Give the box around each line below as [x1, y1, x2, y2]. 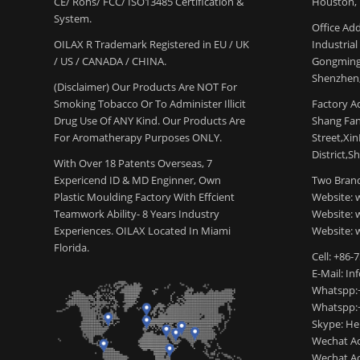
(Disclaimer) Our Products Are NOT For [54, 80, 237, 95]
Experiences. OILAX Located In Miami [54, 223, 231, 239]
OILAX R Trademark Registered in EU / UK [54, 37, 249, 52]
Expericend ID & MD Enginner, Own [54, 173, 221, 188]
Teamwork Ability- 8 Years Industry [54, 207, 219, 222]
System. [54, 11, 92, 27]
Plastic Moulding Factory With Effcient [54, 190, 235, 205]
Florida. [54, 240, 89, 256]
